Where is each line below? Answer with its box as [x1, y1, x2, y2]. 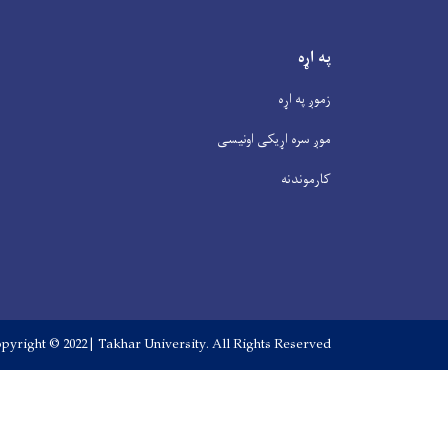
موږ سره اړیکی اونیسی [217, 127, 331, 152]
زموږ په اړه [278, 87, 331, 112]
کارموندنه [281, 167, 331, 192]
